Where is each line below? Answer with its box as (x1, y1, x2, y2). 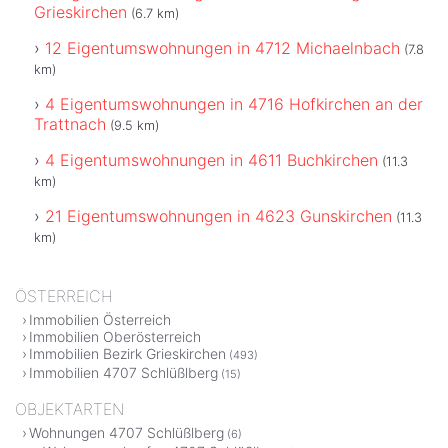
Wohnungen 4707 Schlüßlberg (29, 423, 224, 441)
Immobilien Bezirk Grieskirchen (29, 344, 226, 362)
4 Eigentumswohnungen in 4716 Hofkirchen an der (45, 93, 423, 114)
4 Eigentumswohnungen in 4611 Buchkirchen (45, 149, 378, 170)
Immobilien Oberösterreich (29, 327, 201, 345)
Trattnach (34, 113, 106, 134)
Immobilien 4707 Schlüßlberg (29, 363, 218, 381)
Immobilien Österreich (29, 310, 171, 328)
